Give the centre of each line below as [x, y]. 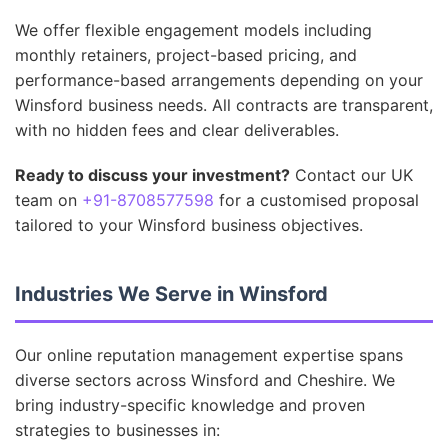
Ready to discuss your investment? [152, 175]
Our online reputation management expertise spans [209, 355]
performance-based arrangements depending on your [219, 80]
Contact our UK [351, 175]
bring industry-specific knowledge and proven [190, 405]
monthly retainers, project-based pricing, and [186, 55]
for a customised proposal [316, 200]
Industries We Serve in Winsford [171, 294]
